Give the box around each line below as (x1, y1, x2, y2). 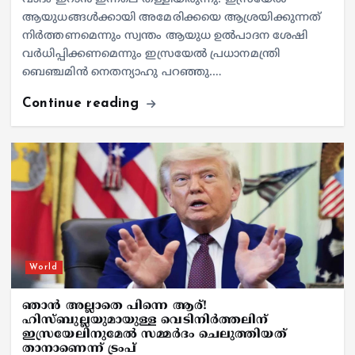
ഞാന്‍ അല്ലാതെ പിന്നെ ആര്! (22, 299, 207, 315)
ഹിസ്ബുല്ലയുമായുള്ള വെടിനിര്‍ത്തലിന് (22, 313, 269, 329)
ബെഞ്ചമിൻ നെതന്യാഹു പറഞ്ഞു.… (22, 66, 223, 80)
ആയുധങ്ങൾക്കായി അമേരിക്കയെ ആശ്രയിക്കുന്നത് (22, 11, 321, 25)
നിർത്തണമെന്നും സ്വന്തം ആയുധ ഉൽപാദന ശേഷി (22, 29, 308, 44)
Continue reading (22, 97, 144, 111)
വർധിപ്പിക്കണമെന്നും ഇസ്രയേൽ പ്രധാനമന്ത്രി (22, 48, 280, 62)
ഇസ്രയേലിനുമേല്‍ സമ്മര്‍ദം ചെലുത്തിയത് (22, 327, 287, 343)
